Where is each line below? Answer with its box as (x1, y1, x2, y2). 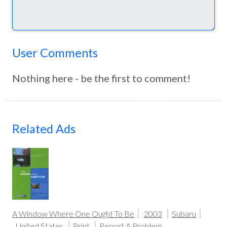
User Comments (12, 46, 98, 60)
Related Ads (12, 122, 75, 136)
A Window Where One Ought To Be (12, 209, 134, 218)
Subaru (172, 209, 196, 218)
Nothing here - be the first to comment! (12, 72, 191, 84)
